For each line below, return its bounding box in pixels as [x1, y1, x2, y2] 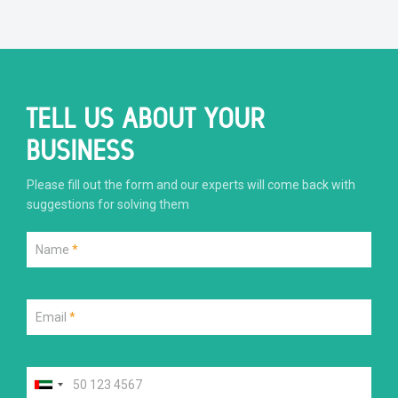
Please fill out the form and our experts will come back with [27, 178, 355, 192]
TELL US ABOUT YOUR [27, 102, 266, 134]
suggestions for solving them [27, 197, 189, 211]
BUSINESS [27, 134, 135, 166]
